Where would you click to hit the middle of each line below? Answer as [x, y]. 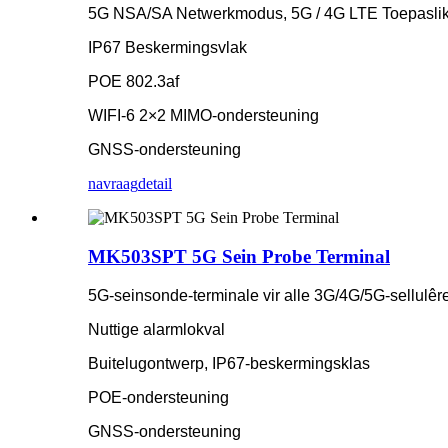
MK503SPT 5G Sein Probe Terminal [239, 256]
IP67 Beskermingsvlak [167, 48]
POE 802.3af [133, 82]
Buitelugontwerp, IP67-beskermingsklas [229, 363]
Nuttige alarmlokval [156, 329]
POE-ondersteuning [158, 397]
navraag [113, 184]
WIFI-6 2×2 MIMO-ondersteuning [203, 116]
